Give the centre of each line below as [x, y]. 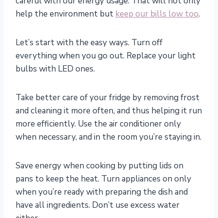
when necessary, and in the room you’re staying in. [109, 137]
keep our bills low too [157, 14]
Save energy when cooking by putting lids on [100, 166]
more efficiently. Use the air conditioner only [98, 124]
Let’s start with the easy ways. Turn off [89, 43]
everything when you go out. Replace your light [106, 56]
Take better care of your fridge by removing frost [108, 98]
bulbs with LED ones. [55, 69]
